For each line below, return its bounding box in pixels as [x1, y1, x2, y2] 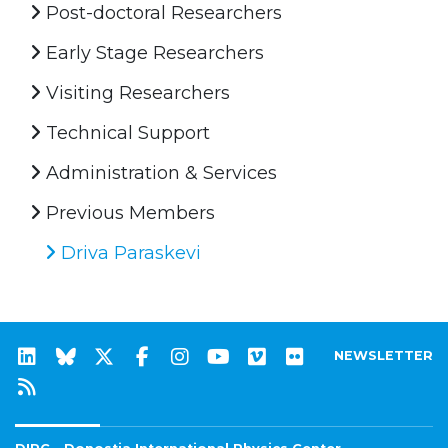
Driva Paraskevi [56, 241, 201, 264]
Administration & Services [41, 161, 277, 184]
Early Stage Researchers [41, 41, 264, 64]
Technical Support [41, 121, 210, 144]
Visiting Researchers [41, 81, 230, 104]
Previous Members [41, 201, 215, 224]
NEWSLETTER [334, 347, 433, 363]
